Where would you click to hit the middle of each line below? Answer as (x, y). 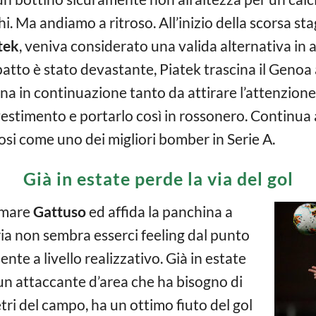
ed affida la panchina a (159, 211)
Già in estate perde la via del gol (158, 178)
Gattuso (60, 211)
